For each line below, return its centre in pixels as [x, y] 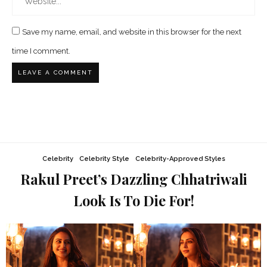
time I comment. [41, 51]
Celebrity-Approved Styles [180, 159]
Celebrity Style [104, 159]
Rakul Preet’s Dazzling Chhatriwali [133, 179]
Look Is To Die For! [133, 201]
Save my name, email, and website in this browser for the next [132, 32]
